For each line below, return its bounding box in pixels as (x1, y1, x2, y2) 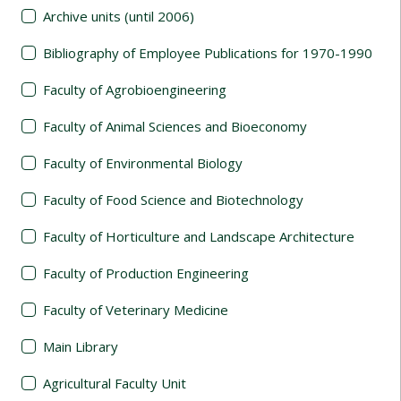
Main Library (43, 337, 118, 355)
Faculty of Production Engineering (43, 263, 249, 282)
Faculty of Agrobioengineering (43, 80, 226, 98)
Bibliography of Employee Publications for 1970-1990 (43, 43, 372, 62)
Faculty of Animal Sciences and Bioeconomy (43, 116, 307, 135)
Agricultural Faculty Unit (43, 373, 186, 392)
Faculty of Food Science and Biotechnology (43, 190, 303, 209)
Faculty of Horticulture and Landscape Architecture (43, 226, 354, 245)
